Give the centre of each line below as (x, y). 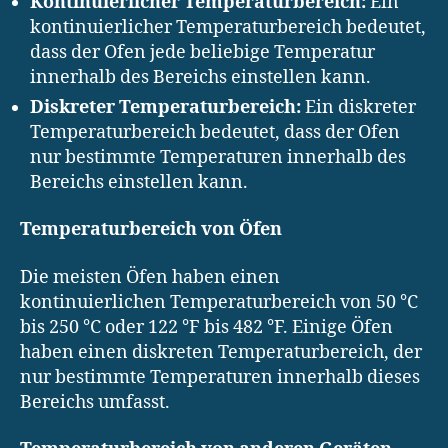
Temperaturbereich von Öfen (151, 230)
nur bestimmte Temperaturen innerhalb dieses (220, 377)
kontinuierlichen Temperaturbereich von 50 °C (219, 302)
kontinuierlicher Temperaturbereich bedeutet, (228, 27)
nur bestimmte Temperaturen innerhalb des (218, 157)
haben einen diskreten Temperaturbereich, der (221, 352)
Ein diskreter (358, 107)
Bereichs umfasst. (95, 402)
